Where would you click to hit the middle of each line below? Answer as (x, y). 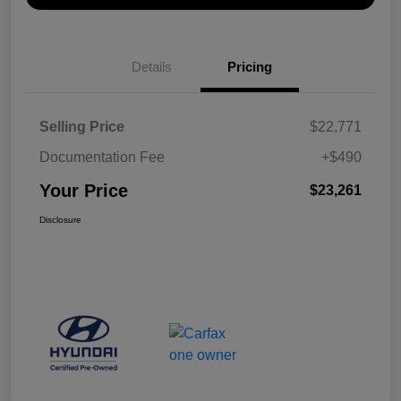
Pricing (250, 66)
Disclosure (60, 219)
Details (151, 66)
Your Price (84, 190)
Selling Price (82, 126)
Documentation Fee (102, 157)
